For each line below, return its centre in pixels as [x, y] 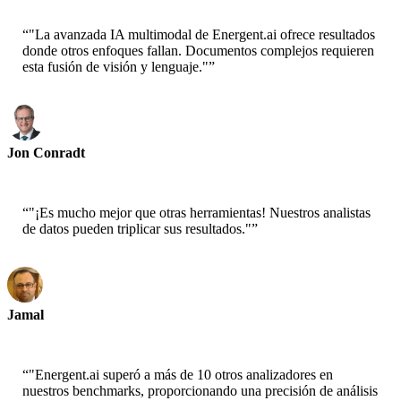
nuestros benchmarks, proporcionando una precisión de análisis [200, 391]
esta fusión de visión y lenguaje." [115, 67]
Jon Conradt [46, 153]
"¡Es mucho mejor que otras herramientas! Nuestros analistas [200, 213]
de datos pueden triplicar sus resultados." [137, 229]
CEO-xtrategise [46, 330]
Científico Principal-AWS [73, 168]
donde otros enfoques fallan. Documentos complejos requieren [198, 51]
